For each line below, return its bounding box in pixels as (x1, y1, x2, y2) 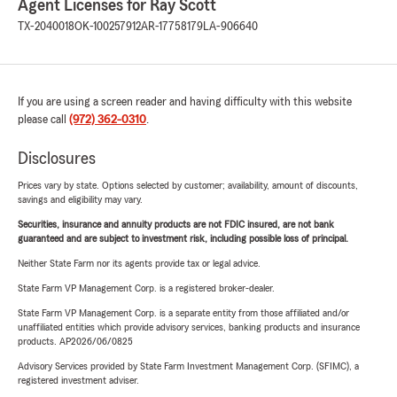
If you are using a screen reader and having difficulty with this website (18, 96, 352, 108)
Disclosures (18, 150, 96, 167)
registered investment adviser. (18, 375, 139, 385)
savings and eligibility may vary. (18, 194, 143, 205)
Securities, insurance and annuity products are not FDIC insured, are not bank (18, 219, 334, 230)
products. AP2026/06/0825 (18, 336, 133, 346)
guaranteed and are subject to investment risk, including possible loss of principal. (18, 233, 348, 244)
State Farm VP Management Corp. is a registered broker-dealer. (18, 283, 275, 293)
